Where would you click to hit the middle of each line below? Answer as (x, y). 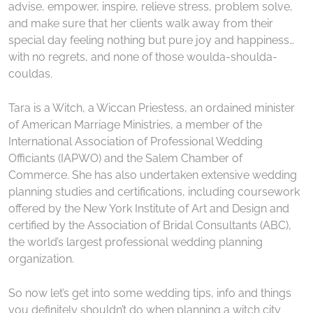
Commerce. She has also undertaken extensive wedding (153, 175)
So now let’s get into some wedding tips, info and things (150, 293)
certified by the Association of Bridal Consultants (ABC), (150, 225)
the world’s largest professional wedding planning (136, 242)
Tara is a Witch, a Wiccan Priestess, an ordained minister (152, 108)
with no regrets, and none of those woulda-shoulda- (143, 57)
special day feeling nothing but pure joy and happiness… (151, 40)
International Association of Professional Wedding (136, 141)
